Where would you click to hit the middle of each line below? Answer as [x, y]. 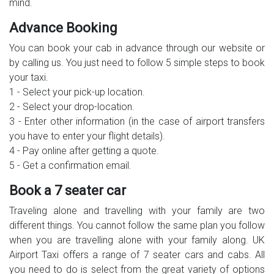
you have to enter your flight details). [87, 136]
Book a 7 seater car [68, 191]
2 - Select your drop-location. [72, 107]
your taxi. [29, 78]
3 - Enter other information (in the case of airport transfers [137, 122]
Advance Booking [63, 28]
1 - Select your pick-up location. [77, 92]
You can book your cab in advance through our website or [137, 48]
